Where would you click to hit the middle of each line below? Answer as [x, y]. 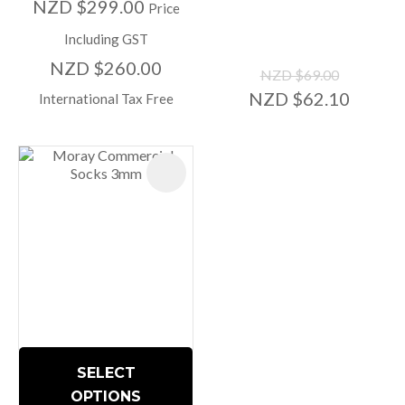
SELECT [106, 372]
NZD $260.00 [106, 68]
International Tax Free [106, 99]
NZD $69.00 [299, 75]
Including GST [106, 39]
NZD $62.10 [299, 99]
